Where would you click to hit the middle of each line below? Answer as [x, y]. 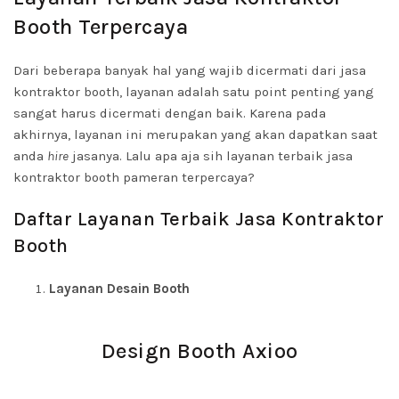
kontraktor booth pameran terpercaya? [134, 177]
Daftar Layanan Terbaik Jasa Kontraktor [199, 219]
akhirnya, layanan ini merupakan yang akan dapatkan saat [195, 134]
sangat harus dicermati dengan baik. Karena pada [170, 113]
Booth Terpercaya [101, 27]
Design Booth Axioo [199, 351]
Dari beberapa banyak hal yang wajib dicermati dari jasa [190, 70]
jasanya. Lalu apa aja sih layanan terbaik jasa [211, 156]
